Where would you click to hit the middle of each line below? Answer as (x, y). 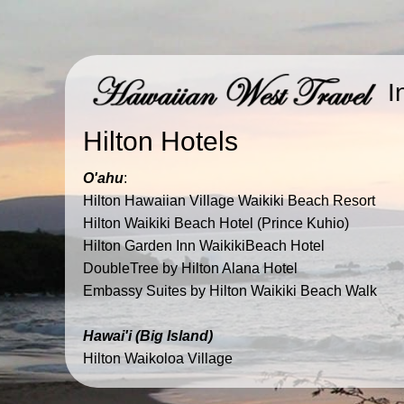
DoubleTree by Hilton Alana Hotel (190, 269)
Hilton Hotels (161, 142)
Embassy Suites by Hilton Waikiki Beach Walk (230, 291)
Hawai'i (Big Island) (148, 336)
